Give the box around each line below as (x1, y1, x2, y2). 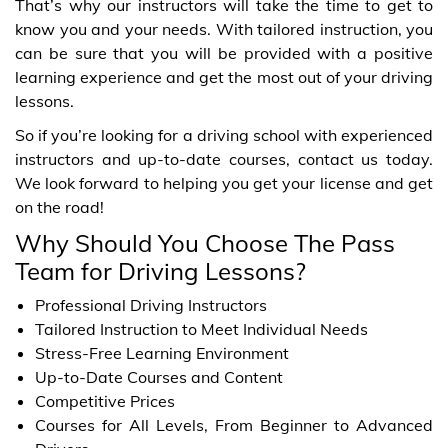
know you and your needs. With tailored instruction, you (15, 18, 433, 39)
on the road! (15, 196, 104, 217)
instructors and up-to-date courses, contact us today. (15, 148, 433, 169)
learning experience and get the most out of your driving (15, 66, 433, 87)
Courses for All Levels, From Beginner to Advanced (35, 414, 433, 435)
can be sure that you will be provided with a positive (15, 42, 433, 63)
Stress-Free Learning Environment (35, 342, 289, 363)
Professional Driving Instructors (35, 294, 267, 315)
